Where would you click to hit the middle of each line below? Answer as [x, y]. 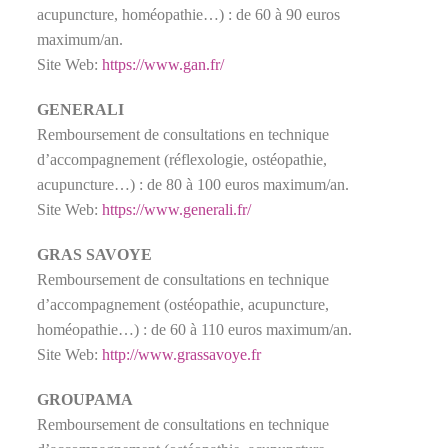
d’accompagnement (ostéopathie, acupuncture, [183, 304]
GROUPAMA [85, 399]
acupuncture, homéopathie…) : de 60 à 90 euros [189, 14]
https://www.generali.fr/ [177, 209]
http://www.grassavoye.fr [182, 354]
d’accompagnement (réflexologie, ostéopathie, [182, 159]
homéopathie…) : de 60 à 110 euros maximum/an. [197, 329]
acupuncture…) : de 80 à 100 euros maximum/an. [195, 184]
